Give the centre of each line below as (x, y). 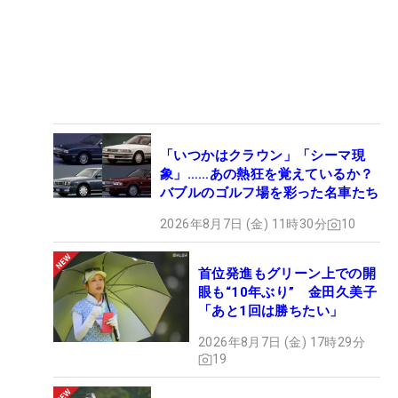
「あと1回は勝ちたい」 (271, 311)
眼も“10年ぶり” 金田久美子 (287, 293)
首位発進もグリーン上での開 (287, 274)
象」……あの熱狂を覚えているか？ (267, 175)
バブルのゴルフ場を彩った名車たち (270, 193)
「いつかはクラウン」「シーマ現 (263, 156)
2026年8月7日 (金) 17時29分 (282, 342)
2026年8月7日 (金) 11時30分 (243, 224)
